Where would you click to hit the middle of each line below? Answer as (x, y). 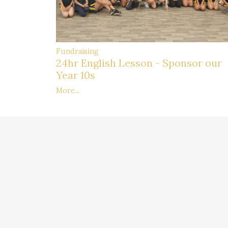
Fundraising (77, 51)
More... (68, 90)
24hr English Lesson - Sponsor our (139, 63)
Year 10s (76, 75)
